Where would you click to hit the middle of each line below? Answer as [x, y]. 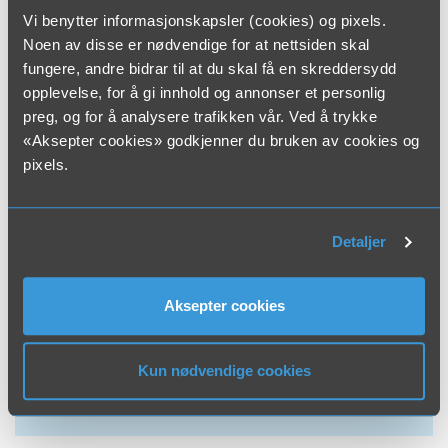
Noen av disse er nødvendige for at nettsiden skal [196, 44]
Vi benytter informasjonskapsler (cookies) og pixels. [204, 20]
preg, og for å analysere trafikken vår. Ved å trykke [200, 116]
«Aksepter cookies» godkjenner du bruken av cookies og [221, 140]
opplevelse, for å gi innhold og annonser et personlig [204, 92]
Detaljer [359, 242]
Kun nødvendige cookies [224, 371]
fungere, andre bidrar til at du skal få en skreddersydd [210, 68]
